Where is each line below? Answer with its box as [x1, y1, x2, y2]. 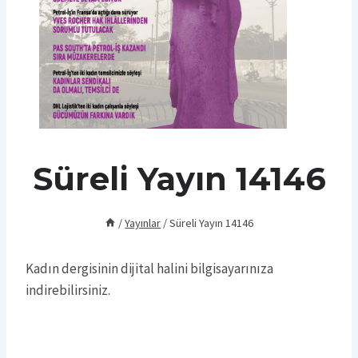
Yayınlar [125, 216, 161, 231]
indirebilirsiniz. [26, 281, 110, 300]
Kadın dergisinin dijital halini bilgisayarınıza [26, 260, 273, 278]
